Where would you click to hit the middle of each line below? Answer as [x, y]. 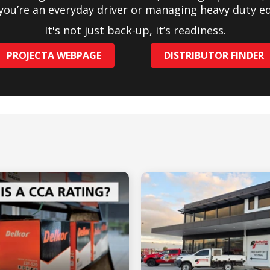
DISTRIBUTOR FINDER [214, 56]
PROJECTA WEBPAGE [54, 56]
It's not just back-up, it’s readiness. [135, 30]
